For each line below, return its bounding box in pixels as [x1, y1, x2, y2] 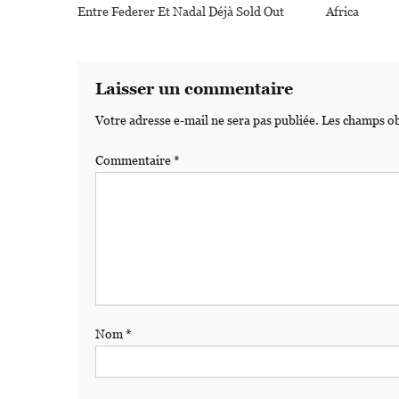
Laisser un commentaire [95, 78, 293, 98]
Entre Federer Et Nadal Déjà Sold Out [77, 4, 285, 19]
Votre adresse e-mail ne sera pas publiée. [95, 112, 319, 127]
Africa [325, 4, 359, 19]
